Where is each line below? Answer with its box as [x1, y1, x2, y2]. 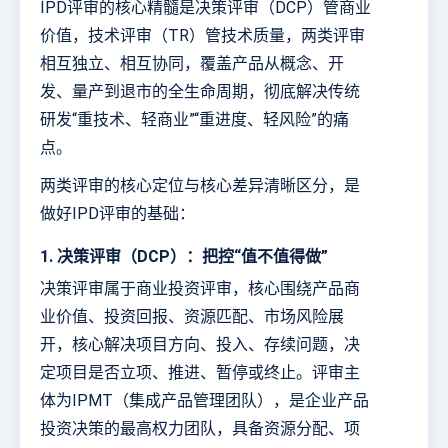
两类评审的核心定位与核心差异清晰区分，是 [40, 176, 360, 196]
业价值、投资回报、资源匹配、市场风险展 [40, 307, 344, 327]
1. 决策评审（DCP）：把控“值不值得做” [40, 247, 328, 267]
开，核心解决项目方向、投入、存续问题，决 [40, 335, 360, 355]
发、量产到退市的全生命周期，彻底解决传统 [40, 82, 360, 102]
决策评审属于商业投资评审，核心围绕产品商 [40, 279, 360, 299]
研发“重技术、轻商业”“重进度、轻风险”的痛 [40, 110, 349, 130]
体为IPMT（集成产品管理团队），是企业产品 [40, 391, 369, 411]
